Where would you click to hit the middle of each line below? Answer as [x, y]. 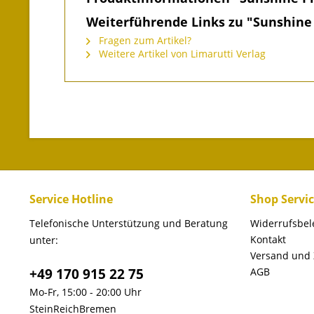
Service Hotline [71, 199]
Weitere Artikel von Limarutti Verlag [181, 54]
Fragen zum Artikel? [144, 40]
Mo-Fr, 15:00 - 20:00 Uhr [86, 292]
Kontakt [268, 239]
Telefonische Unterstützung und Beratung [129, 223]
